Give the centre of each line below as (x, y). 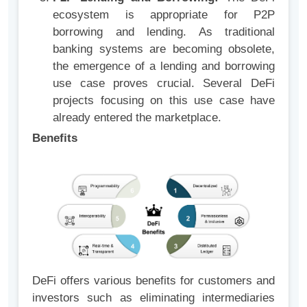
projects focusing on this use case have (164, 100)
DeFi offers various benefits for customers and (153, 280)
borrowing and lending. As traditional (164, 32)
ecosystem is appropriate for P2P (164, 14)
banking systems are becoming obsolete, (164, 49)
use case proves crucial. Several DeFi (164, 83)
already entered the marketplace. (139, 117)
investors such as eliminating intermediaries (153, 297)
